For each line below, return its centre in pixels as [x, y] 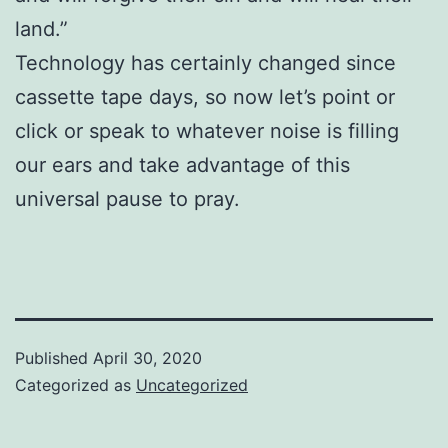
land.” [41, 28]
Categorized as [75, 384]
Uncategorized [192, 384]
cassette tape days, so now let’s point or [205, 96]
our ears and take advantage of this [182, 164]
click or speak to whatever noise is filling [207, 130]
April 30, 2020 [147, 357]
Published [54, 357]
